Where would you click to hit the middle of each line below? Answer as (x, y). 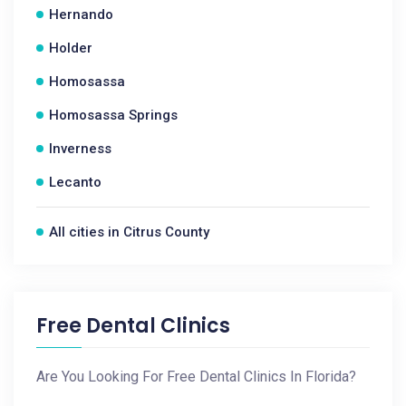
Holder (71, 48)
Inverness (80, 149)
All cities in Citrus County (129, 232)
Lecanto (75, 182)
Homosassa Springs (113, 115)
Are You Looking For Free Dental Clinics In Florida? (196, 377)
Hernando (81, 14)
